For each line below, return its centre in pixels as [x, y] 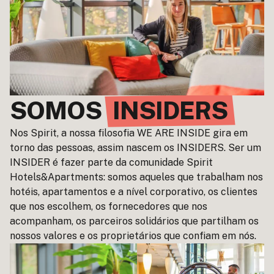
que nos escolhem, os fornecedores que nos [109, 206]
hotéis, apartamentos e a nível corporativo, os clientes [134, 191]
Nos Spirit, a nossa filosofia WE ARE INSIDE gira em [129, 133]
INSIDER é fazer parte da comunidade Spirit [111, 162]
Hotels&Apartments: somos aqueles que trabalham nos [136, 177]
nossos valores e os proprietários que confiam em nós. [133, 235]
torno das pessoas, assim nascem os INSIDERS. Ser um [135, 147]
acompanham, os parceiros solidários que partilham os [134, 221]
